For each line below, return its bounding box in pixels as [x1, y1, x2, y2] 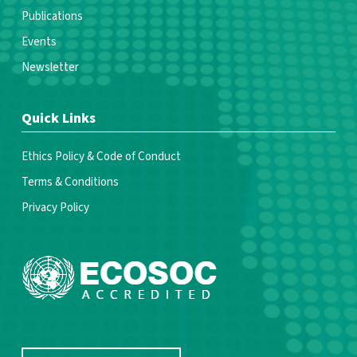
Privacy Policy [21, 199, 89, 216]
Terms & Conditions [21, 174, 119, 190]
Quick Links [21, 108, 96, 128]
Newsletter [21, 59, 79, 76]
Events [21, 33, 57, 50]
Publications [21, 8, 83, 25]
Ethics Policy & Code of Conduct [21, 148, 181, 165]
